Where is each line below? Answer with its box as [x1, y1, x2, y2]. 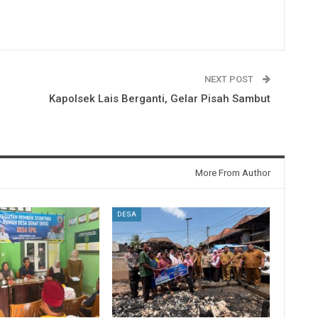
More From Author [194, 167, 270, 178]
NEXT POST [204, 73, 256, 84]
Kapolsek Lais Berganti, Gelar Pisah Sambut [48, 92, 270, 105]
